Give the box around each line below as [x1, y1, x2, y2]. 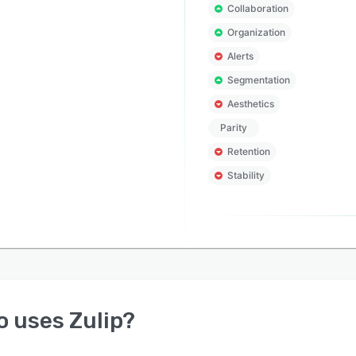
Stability [226, 169, 265, 181]
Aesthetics [226, 98, 274, 110]
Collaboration [226, 2, 288, 14]
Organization [226, 26, 285, 38]
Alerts [226, 50, 253, 62]
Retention [226, 145, 270, 157]
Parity [219, 122, 247, 133]
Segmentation [226, 74, 290, 86]
